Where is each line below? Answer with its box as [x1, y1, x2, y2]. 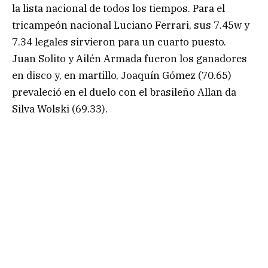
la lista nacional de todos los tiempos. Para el [12, 1, 225, 15]
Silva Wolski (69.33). [12, 102, 108, 115]
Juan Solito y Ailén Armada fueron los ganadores [12, 51, 247, 65]
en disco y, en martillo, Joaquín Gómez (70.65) [12, 68, 232, 82]
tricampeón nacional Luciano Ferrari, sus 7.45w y [12, 18, 249, 32]
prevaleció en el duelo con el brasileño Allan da [12, 85, 236, 99]
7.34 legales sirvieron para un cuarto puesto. [12, 35, 226, 48]
